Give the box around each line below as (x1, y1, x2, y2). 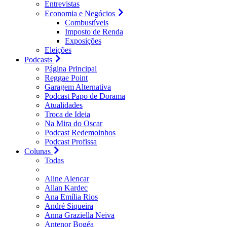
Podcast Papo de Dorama (45, 92, 125, 100)
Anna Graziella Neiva (45, 211, 115, 219)
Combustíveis (65, 18, 108, 27)
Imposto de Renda (65, 27, 123, 36)
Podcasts (24, 55, 52, 64)
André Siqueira (45, 202, 93, 210)
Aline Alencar (45, 174, 89, 183)
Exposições (65, 36, 101, 45)
